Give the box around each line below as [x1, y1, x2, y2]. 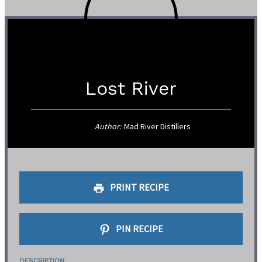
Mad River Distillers [123, 121, 191, 132]
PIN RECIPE [114, 223, 163, 235]
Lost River [85, 77, 177, 100]
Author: [95, 121, 122, 132]
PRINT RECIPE [108, 181, 169, 194]
